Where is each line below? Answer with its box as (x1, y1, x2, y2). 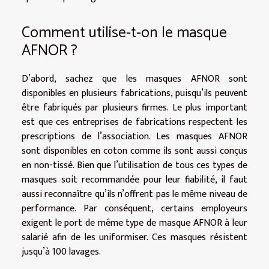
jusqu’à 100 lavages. (22, 243, 101, 260)
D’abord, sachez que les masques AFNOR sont (22, 70, 247, 87)
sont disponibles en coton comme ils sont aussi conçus (22, 142, 247, 159)
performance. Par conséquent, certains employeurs (22, 200, 247, 217)
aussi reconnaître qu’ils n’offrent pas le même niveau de (22, 186, 247, 202)
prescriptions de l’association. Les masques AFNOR (22, 128, 247, 145)
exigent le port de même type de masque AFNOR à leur (22, 214, 247, 231)
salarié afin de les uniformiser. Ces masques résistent (22, 229, 247, 246)
